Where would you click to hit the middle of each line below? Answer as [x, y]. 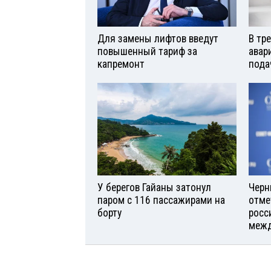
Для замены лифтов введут [158, 39]
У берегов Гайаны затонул [154, 188]
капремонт [121, 64]
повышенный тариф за [147, 52]
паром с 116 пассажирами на [161, 201]
